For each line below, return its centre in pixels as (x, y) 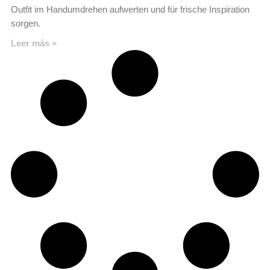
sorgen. (26, 23)
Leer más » (34, 43)
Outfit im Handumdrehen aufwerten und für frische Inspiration (130, 9)
